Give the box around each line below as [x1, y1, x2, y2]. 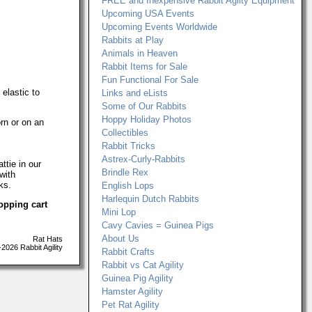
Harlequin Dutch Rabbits [102, 194, 199, 204]
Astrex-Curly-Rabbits [102, 154, 185, 164]
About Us [102, 233, 139, 244]
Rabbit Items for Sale [102, 61, 187, 72]
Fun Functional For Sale [102, 75, 198, 85]
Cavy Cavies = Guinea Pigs [102, 220, 214, 231]
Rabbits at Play [102, 35, 164, 45]
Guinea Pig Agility [102, 273, 173, 283]
